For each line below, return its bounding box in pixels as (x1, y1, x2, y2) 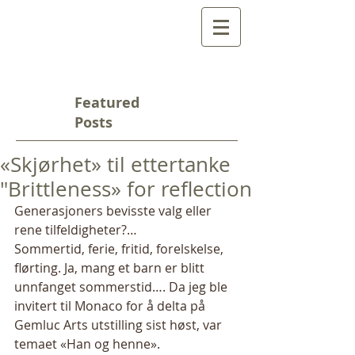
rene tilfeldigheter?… (14, 221, 140, 239)
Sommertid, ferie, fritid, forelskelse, (14, 240, 227, 258)
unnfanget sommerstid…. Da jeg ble (14, 278, 231, 296)
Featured (74, 93, 139, 113)
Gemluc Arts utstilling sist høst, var (14, 316, 225, 334)
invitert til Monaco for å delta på (14, 297, 208, 315)
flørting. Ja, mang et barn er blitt (14, 259, 208, 277)
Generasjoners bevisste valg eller (14, 202, 215, 219)
